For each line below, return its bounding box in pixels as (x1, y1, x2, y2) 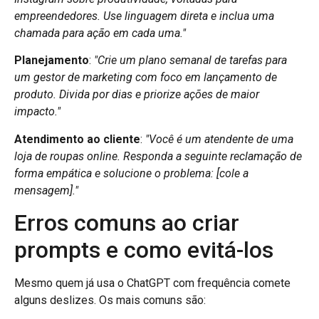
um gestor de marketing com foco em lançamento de (14, 70, 277, 85)
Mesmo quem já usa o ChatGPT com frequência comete (14, 276, 291, 291)
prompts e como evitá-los (14, 236, 273, 264)
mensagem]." (14, 183, 78, 197)
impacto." (14, 105, 61, 119)
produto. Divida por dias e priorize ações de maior (14, 88, 259, 102)
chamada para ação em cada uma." (14, 26, 186, 40)
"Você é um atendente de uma (145, 132, 293, 146)
